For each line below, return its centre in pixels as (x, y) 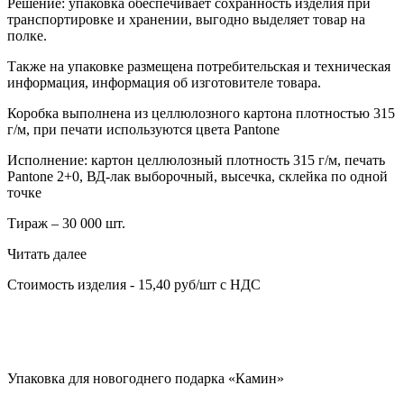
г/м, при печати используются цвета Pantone (143, 130)
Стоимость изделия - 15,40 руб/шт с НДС (134, 285)
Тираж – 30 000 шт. (66, 224)
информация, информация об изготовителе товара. (164, 83)
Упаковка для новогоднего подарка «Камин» (146, 379)
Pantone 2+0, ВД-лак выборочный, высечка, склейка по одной (197, 177)
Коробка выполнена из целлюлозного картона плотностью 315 (201, 114)
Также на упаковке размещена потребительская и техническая (199, 67)
